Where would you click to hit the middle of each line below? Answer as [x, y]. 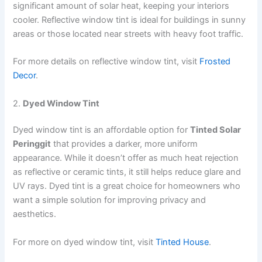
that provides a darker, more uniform [125, 144]
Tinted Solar [216, 130]
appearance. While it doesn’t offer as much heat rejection [126, 158]
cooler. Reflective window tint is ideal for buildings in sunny [130, 20]
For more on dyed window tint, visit [85, 242]
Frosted [215, 62]
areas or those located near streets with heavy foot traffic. [128, 34]
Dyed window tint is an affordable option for [102, 130]
